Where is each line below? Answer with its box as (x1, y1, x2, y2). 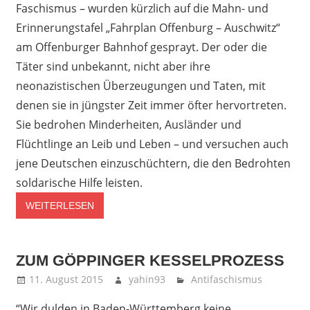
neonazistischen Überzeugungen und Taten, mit (15, 77, 266, 93)
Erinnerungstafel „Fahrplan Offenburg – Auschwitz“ (15, 19, 280, 35)
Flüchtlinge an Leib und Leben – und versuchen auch (15, 136, 289, 152)
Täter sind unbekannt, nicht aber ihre (15, 58, 210, 74)
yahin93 (128, 273, 165, 286)
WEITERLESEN (25, 199, 94, 211)
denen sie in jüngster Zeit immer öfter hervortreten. (15, 97, 286, 113)
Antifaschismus (191, 273, 263, 286)
